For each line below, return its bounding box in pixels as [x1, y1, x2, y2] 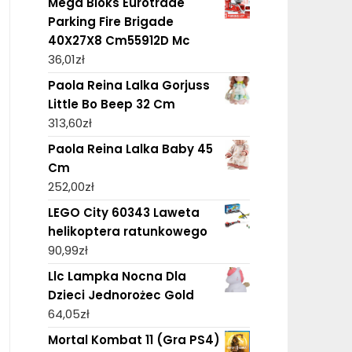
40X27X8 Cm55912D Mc [47, 31, 190, 49]
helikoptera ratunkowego [47, 222, 207, 240]
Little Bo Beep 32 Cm [47, 95, 175, 112]
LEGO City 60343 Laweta [47, 203, 200, 221]
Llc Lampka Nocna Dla [47, 267, 186, 284]
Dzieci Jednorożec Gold [47, 286, 194, 303]
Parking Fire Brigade [47, 13, 174, 30]
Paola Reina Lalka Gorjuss [47, 76, 210, 93]
